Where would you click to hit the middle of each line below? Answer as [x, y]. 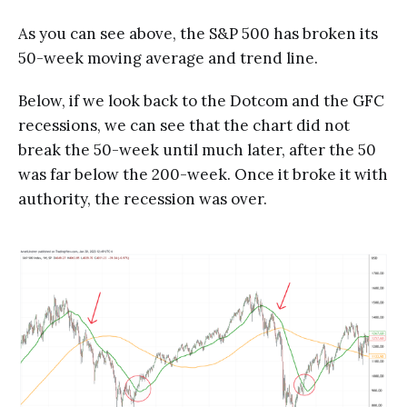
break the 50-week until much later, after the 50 [197, 150]
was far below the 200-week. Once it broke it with [203, 175]
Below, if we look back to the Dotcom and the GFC [201, 101]
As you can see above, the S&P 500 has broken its [198, 34]
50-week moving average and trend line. [168, 59]
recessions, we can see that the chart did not [184, 126]
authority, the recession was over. [143, 199]
